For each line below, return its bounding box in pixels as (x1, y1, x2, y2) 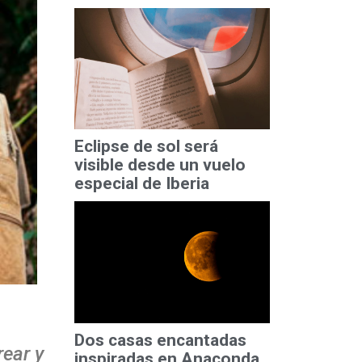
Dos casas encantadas (74, 330, 246, 350)
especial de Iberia (74, 174, 209, 194)
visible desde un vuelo (74, 155, 246, 175)
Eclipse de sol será (74, 137, 218, 157)
